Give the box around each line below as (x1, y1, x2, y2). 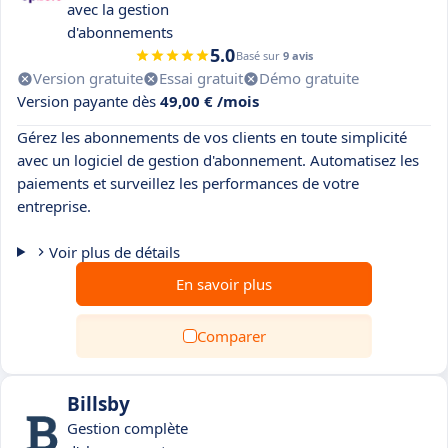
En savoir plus (176, 274, 272, 294)
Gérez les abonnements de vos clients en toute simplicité (17, 127, 407, 147)
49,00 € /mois (160, 91, 259, 111)
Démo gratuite (259, 68, 359, 88)
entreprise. (17, 196, 91, 216)
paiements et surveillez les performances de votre (17, 173, 359, 193)
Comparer (196, 326, 266, 346)
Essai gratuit (159, 68, 243, 88)
